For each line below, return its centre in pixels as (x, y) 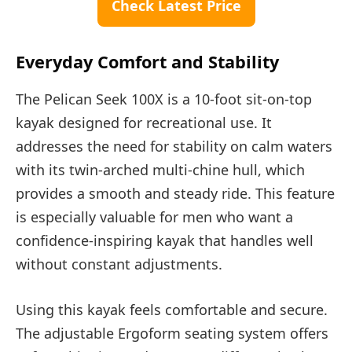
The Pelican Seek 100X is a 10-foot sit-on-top (164, 99)
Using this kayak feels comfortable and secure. (172, 310)
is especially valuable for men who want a (154, 217)
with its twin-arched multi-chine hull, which (160, 170)
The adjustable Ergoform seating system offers (172, 334)
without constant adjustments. (119, 264)
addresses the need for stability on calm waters (174, 147)
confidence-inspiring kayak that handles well (165, 241)
